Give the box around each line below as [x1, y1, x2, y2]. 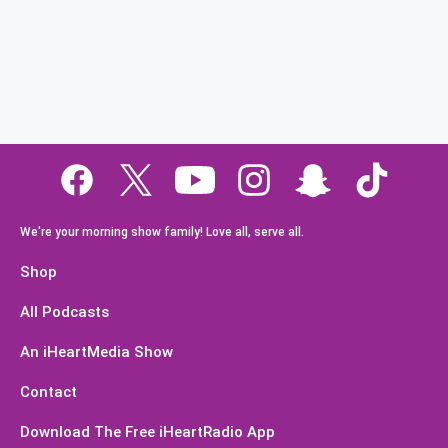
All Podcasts [20, 303, 109, 321]
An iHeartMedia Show [20, 343, 173, 361]
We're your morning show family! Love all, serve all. [20, 225, 304, 239]
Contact [20, 383, 77, 401]
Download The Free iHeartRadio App [20, 423, 275, 441]
